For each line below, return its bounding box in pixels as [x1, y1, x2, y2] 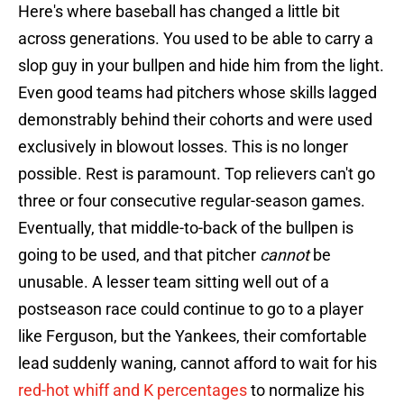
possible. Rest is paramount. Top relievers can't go [18, 164, 375, 184]
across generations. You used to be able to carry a [18, 29, 373, 49]
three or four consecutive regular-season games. [18, 191, 365, 211]
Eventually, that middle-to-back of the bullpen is [18, 218, 353, 238]
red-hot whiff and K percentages [18, 381, 247, 400]
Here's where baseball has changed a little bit [18, 2, 340, 22]
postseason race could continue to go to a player [18, 299, 363, 319]
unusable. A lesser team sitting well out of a [18, 272, 329, 292]
